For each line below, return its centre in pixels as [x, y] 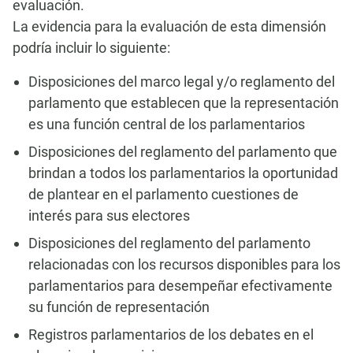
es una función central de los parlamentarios [167, 124]
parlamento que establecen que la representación [184, 103]
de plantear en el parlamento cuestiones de [163, 194]
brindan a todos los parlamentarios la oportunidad [183, 173]
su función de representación [119, 307]
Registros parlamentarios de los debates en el [171, 334]
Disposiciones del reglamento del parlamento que [183, 152]
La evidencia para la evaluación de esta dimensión [169, 26]
